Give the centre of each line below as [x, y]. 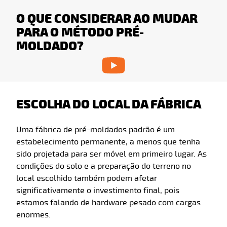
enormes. [33, 215]
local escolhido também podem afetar [87, 179]
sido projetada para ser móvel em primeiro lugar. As [111, 154]
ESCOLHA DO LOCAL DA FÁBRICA [109, 105]
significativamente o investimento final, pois [98, 191]
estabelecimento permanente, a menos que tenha [108, 142]
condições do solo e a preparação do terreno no [104, 166]
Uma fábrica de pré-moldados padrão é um [96, 130]
